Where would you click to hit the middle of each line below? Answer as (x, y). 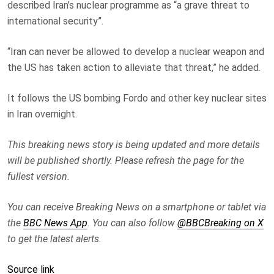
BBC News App (55, 223)
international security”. (55, 21)
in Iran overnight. (42, 114)
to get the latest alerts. (54, 239)
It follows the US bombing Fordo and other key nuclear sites (137, 98)
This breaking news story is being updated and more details (134, 144)
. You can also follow (132, 223)
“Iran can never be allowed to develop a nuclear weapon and (136, 51)
